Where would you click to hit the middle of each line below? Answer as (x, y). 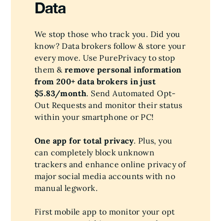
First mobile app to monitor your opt (105, 211)
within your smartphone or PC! (94, 117)
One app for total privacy (84, 140)
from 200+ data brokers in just (95, 81)
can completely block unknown (95, 152)
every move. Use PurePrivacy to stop (105, 57)
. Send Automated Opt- (131, 93)
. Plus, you (153, 140)
